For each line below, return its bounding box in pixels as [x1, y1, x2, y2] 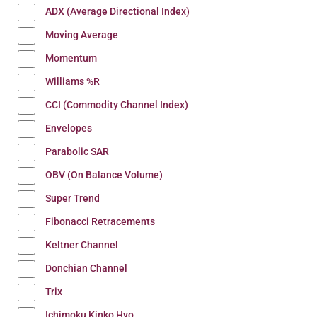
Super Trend [45, 192, 100, 204]
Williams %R [45, 75, 100, 88]
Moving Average [45, 28, 118, 41]
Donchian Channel [45, 262, 127, 275]
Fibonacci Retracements [45, 215, 155, 228]
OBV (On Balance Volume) [45, 168, 163, 181]
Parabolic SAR [45, 145, 109, 158]
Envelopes [45, 122, 92, 134]
